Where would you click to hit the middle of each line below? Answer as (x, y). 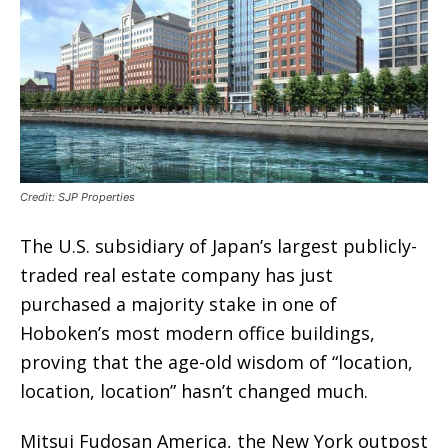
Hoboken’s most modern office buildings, (197, 332)
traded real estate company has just (176, 274)
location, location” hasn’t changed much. (194, 390)
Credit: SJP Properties (77, 196)
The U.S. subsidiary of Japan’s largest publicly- (218, 245)
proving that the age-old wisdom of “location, (216, 361)
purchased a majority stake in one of (178, 303)
